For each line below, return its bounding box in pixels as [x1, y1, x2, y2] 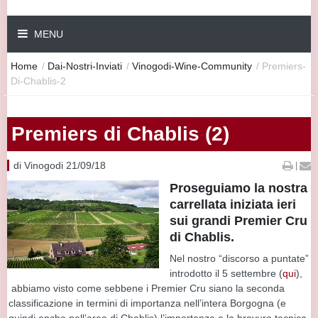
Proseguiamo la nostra [170, 180, 307, 195]
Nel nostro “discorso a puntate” [170, 252, 309, 264]
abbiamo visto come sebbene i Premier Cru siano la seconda [9, 282, 285, 294]
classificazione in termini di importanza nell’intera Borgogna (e [9, 297, 286, 309]
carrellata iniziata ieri [170, 197, 296, 212]
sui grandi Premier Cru [170, 213, 307, 228]
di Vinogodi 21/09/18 [13, 159, 106, 171]
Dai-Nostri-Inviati [48, 60, 122, 72]
